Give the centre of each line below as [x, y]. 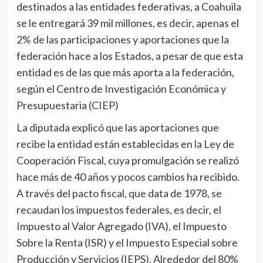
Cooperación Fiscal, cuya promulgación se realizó [127, 161]
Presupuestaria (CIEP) [67, 105]
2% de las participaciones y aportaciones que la [122, 40]
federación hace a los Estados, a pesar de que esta [129, 56]
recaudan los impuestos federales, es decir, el [119, 210]
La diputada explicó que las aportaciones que [117, 128]
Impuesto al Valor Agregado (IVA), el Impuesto [121, 226]
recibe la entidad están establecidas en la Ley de [125, 144]
